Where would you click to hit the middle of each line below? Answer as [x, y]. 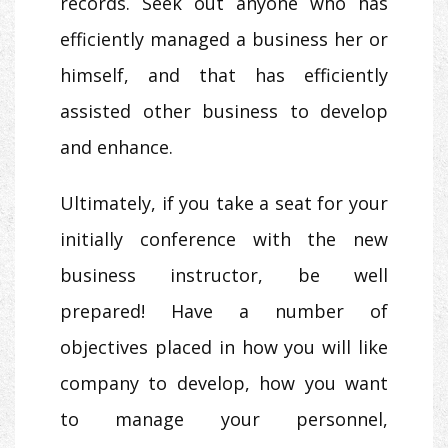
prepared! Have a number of [224, 311]
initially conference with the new [224, 239]
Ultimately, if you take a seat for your [224, 203]
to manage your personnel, [224, 419]
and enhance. [116, 147]
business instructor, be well [224, 275]
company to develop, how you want [224, 383]
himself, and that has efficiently [224, 75]
